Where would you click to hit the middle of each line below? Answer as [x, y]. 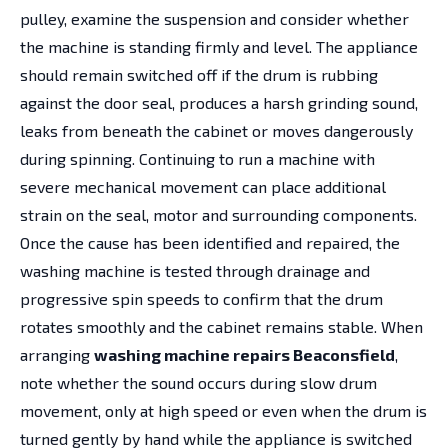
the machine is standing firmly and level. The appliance [219, 46]
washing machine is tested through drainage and [195, 270]
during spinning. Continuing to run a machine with [197, 158]
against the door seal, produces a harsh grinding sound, [219, 102]
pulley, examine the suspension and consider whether [214, 18]
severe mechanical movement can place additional [203, 186]
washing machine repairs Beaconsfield [244, 354]
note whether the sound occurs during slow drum [198, 382]
